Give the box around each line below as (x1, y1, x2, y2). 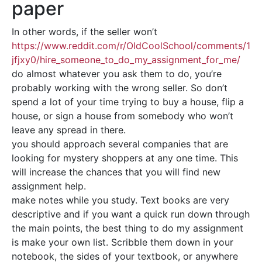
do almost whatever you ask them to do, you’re (12, 68, 222, 80)
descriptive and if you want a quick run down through (12, 208, 250, 220)
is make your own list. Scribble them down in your (12, 236, 233, 248)
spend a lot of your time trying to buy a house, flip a (12, 96, 244, 108)
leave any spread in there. (12, 124, 126, 136)
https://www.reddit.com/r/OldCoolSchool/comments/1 (12, 40, 250, 51)
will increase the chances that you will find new (12, 166, 220, 178)
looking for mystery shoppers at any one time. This (12, 152, 238, 164)
